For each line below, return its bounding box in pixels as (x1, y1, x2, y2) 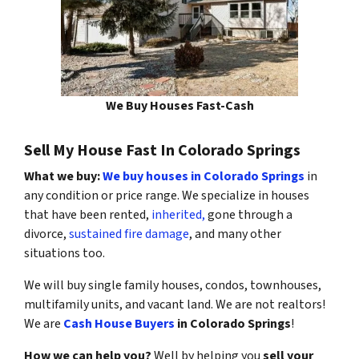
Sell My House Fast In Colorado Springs (24, 139, 301, 162)
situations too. (24, 244, 105, 262)
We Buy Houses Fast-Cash (105, 96, 254, 115)
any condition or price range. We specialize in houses (24, 186, 309, 204)
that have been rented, (24, 205, 149, 224)
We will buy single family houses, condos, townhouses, (24, 276, 321, 294)
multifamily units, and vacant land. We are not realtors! (24, 295, 325, 313)
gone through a (205, 205, 292, 224)
